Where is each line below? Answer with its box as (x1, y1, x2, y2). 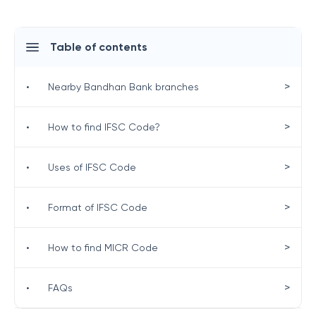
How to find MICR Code (48, 241, 159, 253)
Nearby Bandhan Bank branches (48, 80, 200, 92)
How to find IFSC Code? (48, 121, 161, 133)
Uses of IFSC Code (48, 161, 137, 173)
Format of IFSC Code (48, 201, 148, 213)
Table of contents (50, 40, 147, 54)
